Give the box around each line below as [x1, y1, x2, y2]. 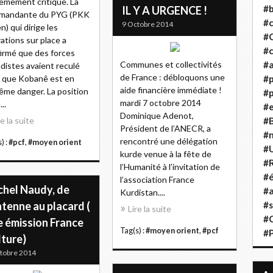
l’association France [120, 174, 194, 185]
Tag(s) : [120, 226, 146, 235]
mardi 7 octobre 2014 [120, 97, 201, 108]
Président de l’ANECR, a [120, 123, 211, 133]
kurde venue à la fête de [120, 149, 211, 159]
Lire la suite [128, 204, 171, 214]
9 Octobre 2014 [122, 19, 173, 29]
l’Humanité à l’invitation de [120, 161, 220, 172]
